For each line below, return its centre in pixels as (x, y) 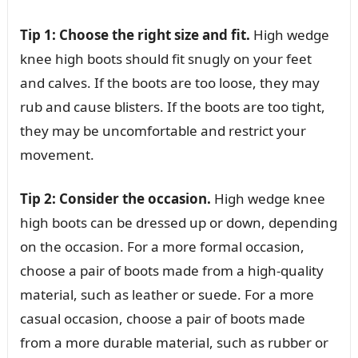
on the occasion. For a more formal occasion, (162, 246)
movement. (57, 154)
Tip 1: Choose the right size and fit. (135, 34)
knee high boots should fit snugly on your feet (165, 58)
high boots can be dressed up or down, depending (178, 222)
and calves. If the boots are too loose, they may (169, 82)
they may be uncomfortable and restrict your (163, 130)
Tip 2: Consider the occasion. (115, 198)
